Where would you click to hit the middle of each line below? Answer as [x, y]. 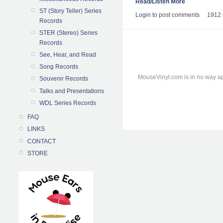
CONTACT [42, 141]
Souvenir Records [64, 79]
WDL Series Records [68, 103]
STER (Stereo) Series [68, 33]
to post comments [175, 15]
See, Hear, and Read [68, 55]
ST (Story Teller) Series [70, 11]
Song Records [59, 67]
